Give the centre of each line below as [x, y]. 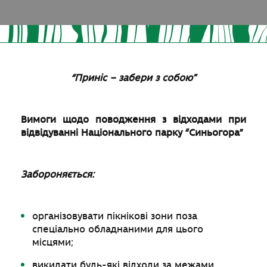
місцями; [53, 242]
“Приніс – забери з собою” [133, 78]
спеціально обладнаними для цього [118, 229]
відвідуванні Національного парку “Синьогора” [132, 133]
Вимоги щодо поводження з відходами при [133, 119]
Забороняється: [58, 174]
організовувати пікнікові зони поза [115, 216]
